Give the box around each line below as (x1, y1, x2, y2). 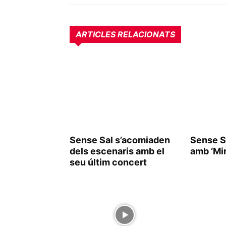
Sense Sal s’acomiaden (70, 135, 170, 145)
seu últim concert (70, 157, 147, 167)
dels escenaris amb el (70, 146, 164, 156)
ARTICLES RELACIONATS (76, 29, 175, 39)
